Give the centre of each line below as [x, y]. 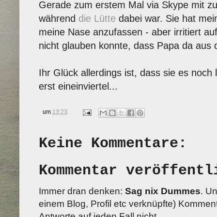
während [59, 18]
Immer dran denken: [82, 191]
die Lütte [97, 18]
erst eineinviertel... [78, 86]
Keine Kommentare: [113, 143]
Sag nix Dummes [163, 191]
